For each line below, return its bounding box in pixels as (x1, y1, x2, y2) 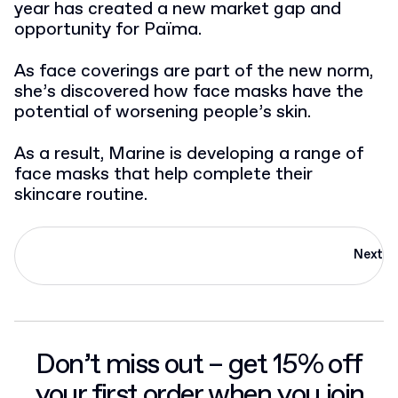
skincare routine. (14, 182, 147, 207)
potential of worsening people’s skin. (14, 99, 311, 124)
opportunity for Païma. (14, 17, 202, 42)
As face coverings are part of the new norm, (14, 59, 373, 84)
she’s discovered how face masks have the (14, 79, 363, 104)
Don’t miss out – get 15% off (36, 346, 362, 384)
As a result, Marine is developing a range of (14, 141, 363, 166)
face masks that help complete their (14, 162, 313, 187)
